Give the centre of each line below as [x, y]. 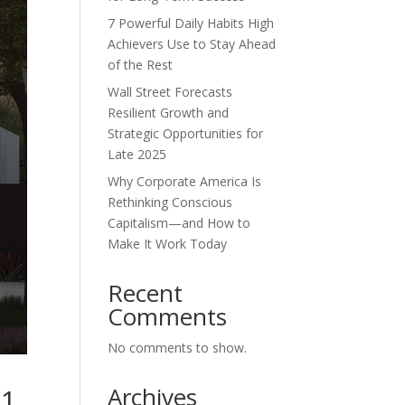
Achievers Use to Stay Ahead [192, 44]
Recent [146, 293]
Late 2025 [137, 154]
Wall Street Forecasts [170, 92]
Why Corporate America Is [185, 181]
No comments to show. [178, 348]
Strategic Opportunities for [186, 133]
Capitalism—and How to [179, 223]
